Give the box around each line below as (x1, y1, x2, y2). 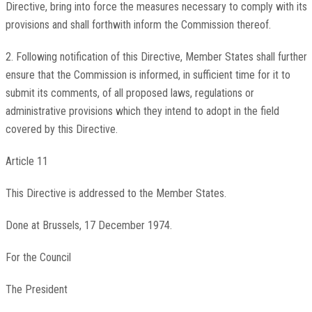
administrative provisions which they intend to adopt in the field (5, 104, 279, 118)
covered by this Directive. (5, 123, 118, 136)
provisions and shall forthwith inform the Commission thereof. (5, 18, 271, 32)
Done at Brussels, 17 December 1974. (5, 219, 172, 233)
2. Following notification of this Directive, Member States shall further (5, 50, 307, 64)
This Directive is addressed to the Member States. (5, 187, 226, 201)
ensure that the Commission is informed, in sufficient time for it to (5, 68, 290, 82)
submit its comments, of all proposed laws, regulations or (5, 86, 254, 100)
